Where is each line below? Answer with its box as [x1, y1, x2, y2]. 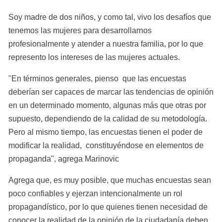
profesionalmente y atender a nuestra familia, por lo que [8, 39, 203, 48]
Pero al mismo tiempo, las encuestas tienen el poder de [8, 127, 203, 136]
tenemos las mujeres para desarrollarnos [8, 26, 152, 35]
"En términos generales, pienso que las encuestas [8, 74, 186, 83]
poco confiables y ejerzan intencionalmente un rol [8, 189, 182, 198]
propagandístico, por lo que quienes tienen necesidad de [8, 202, 208, 211]
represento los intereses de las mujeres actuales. [8, 53, 180, 61]
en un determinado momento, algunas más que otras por [8, 101, 206, 110]
